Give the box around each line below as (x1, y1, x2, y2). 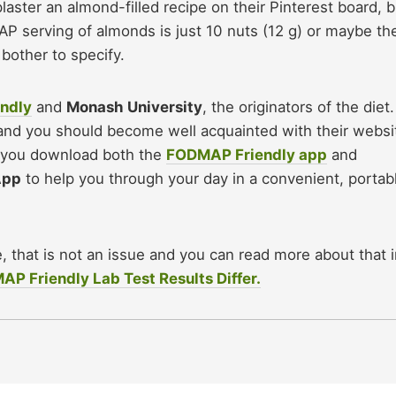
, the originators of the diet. (202, 98, 394, 117)
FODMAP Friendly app (166, 146, 327, 164)
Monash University (66, 98, 202, 117)
